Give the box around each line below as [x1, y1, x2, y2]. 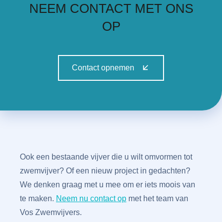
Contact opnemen [72, 63, 134, 72]
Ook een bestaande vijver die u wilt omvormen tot [20, 152, 192, 161]
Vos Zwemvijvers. [20, 208, 82, 217]
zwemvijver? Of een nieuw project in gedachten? [20, 166, 190, 175]
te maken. [20, 194, 56, 203]
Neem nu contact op [56, 194, 126, 203]
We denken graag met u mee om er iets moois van [20, 180, 195, 189]
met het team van [126, 194, 188, 203]
